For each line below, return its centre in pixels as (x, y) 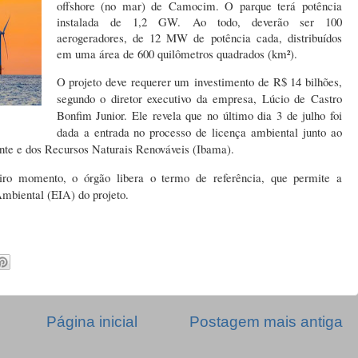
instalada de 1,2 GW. (124, 22)
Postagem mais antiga (266, 322)
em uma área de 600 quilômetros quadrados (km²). (179, 54)
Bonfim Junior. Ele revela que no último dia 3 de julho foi (199, 115)
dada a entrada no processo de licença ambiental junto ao (199, 132)
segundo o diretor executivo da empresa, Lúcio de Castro (199, 99)
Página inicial (92, 322)
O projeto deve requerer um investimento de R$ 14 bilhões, (199, 82)
